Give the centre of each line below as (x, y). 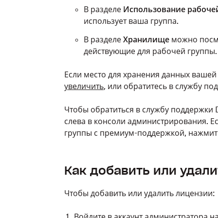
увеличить (84, 86)
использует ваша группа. (131, 21)
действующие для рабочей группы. (150, 51)
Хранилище (146, 39)
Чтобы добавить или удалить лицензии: (139, 193)
